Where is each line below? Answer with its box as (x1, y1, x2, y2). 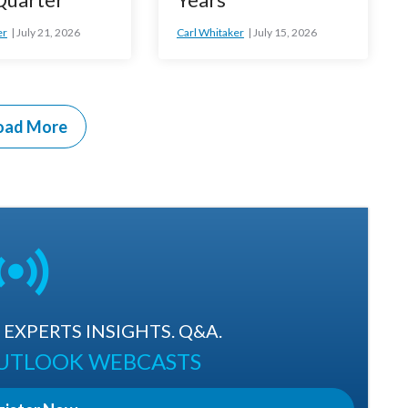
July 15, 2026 (252, 25, 317, 40)
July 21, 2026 (15, 25, 80, 40)
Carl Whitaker (176, 25, 244, 40)
